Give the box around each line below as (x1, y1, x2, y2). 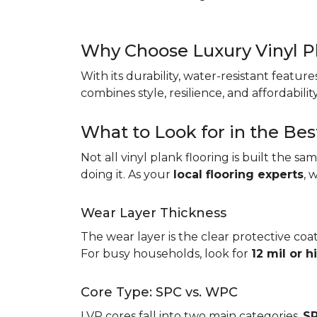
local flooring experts (173, 168, 304, 181)
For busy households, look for (81, 247, 251, 260)
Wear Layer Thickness (81, 205, 226, 221)
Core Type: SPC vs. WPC (81, 284, 238, 300)
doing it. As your (81, 168, 173, 181)
